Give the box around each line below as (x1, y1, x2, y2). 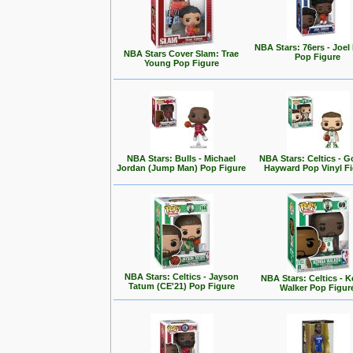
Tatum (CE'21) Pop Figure (128, 281, 235, 291)
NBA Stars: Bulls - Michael (127, 154, 236, 163)
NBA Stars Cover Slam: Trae (124, 49, 240, 58)
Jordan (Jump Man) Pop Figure (117, 163, 247, 173)
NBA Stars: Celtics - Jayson (124, 272, 239, 281)
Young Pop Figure (144, 58, 219, 68)
